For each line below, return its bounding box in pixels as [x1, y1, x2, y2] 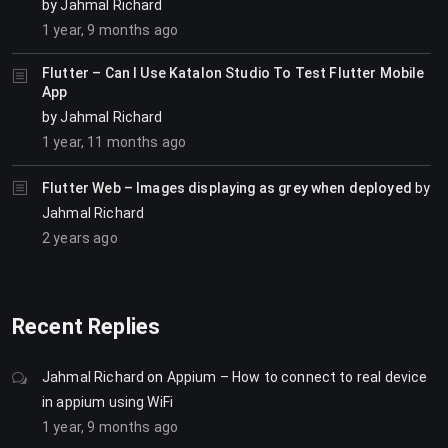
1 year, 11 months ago [42, 133, 187, 150]
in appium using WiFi [42, 393, 174, 410]
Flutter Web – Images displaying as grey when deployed [42, 179, 412, 196]
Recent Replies [12, 313, 161, 339]
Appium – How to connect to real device [166, 368, 428, 385]
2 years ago [42, 229, 118, 246]
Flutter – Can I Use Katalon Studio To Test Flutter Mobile [42, 64, 425, 81]
